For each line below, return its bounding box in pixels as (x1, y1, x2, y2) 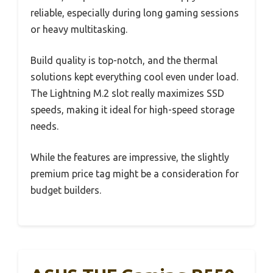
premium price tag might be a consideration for (30, 168, 239, 180)
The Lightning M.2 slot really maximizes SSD (30, 88, 224, 99)
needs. (30, 121, 58, 132)
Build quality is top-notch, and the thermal (30, 55, 218, 66)
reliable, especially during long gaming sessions (30, 7, 239, 19)
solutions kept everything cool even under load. (30, 71, 238, 83)
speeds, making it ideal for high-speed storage (30, 104, 235, 116)
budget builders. (30, 185, 101, 196)
